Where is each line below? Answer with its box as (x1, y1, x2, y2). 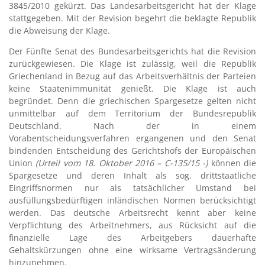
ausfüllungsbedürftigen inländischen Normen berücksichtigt (9, 194, 256, 206)
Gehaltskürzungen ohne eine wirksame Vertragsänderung (9, 244, 256, 256)
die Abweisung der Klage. (9, 24, 110, 36)
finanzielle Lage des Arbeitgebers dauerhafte (9, 231, 256, 243)
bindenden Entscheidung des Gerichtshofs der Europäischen (9, 144, 256, 156)
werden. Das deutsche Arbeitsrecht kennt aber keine (9, 206, 256, 218)
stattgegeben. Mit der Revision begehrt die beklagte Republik (9, 12, 256, 24)
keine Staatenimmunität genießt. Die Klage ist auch (9, 82, 256, 94)
